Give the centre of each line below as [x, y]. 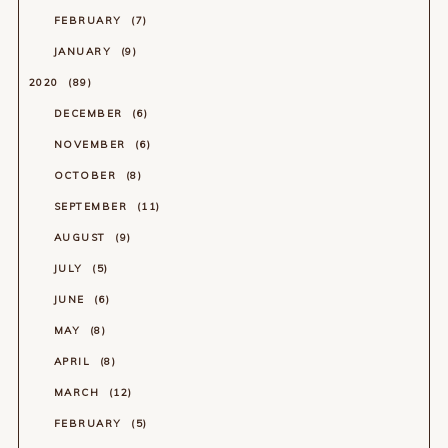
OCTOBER [87, 175]
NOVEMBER [92, 144]
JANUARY [84, 51]
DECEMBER [90, 113]
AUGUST [82, 237]
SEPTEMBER [92, 206]
